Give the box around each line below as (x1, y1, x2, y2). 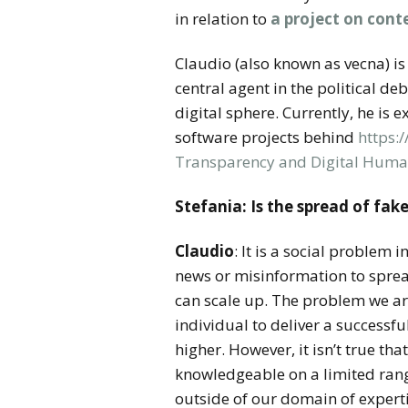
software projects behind (175, 127, 358, 148)
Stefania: (175, 196, 250, 217)
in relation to (175, 8, 270, 29)
